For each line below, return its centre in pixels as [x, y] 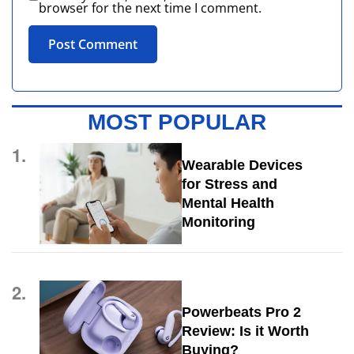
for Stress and [229, 184]
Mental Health [228, 203]
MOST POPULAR [177, 122]
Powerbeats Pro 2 [241, 312]
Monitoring [218, 222]
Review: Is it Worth [245, 331]
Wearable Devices [242, 165]
